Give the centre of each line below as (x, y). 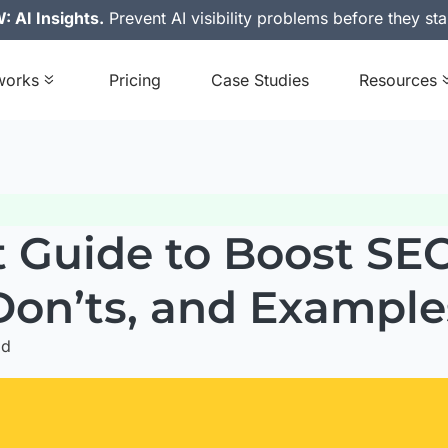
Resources (397, 80)
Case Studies (259, 80)
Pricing (134, 80)
